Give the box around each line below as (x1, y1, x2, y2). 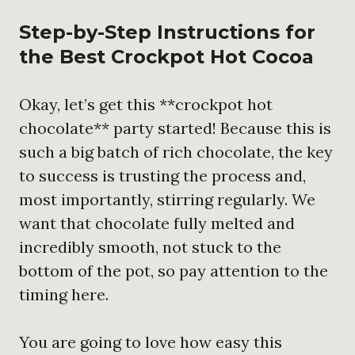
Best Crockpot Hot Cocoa (59, 44, 314, 68)
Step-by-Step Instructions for (19, 20, 315, 44)
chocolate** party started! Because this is (19, 117, 331, 138)
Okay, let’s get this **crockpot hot (19, 94, 273, 114)
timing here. (19, 284, 109, 304)
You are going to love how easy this (19, 331, 282, 352)
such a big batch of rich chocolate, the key (19, 141, 333, 162)
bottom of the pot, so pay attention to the (19, 260, 328, 281)
